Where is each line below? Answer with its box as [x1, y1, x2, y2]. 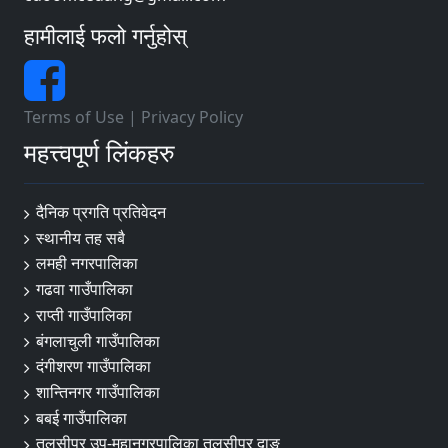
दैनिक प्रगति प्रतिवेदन [36, 201, 166, 223]
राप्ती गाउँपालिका [36, 303, 132, 326]
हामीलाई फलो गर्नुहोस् [24, 21, 187, 50]
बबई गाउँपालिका [36, 406, 127, 429]
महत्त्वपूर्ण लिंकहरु [24, 135, 175, 169]
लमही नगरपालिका [36, 252, 138, 275]
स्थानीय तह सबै [36, 226, 125, 249]
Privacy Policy [141, 106, 243, 128]
